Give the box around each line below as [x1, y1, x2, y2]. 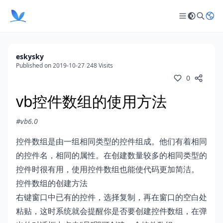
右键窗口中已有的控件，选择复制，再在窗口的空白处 [16, 192, 207, 203]
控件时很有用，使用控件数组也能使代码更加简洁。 [16, 164, 199, 175]
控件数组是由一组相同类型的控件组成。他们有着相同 [16, 136, 207, 147]
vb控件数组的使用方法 [16, 91, 167, 111]
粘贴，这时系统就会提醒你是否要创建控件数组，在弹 [16, 206, 207, 217]
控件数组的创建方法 [16, 178, 88, 189]
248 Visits [87, 61, 113, 70]
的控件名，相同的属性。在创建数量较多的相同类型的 [16, 150, 207, 161]
